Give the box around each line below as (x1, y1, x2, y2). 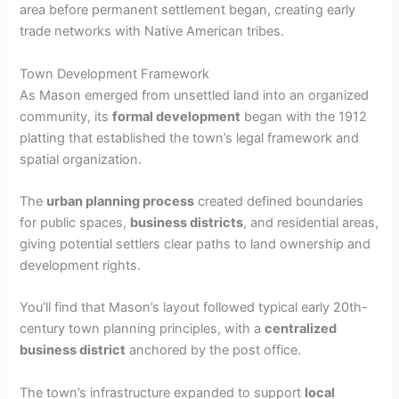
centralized (265, 321, 338, 338)
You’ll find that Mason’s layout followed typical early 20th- (20, 299, 369, 316)
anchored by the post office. (126, 342, 302, 359)
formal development (112, 108, 241, 125)
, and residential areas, (243, 214, 379, 231)
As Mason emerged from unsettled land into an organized (20, 86, 370, 103)
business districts (130, 214, 244, 231)
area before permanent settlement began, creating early (20, 2, 356, 19)
